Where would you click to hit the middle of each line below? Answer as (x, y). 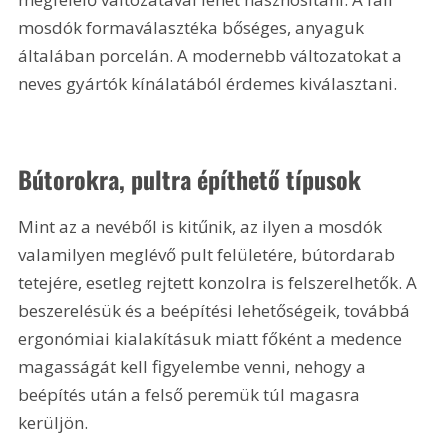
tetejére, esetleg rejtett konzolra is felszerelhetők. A (220, 282)
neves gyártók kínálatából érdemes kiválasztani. (208, 83)
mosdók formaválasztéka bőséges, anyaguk (193, 27)
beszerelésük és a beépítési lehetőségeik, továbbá (216, 310)
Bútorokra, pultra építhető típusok (190, 178)
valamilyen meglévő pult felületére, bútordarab (209, 254)
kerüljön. (53, 422)
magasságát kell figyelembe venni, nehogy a (194, 366)
